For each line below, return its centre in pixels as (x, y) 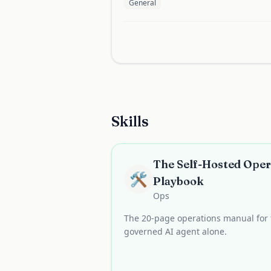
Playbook (178, 181)
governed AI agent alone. (175, 231)
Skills (130, 121)
